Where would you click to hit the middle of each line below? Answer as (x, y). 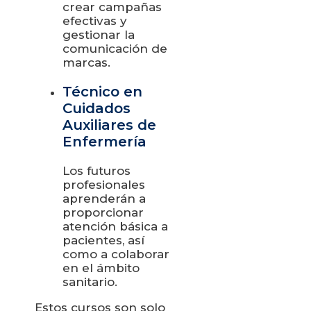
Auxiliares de (109, 125)
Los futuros (96, 170)
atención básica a (115, 226)
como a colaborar (116, 254)
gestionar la (99, 34)
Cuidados (96, 108)
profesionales (104, 184)
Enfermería (104, 141)
